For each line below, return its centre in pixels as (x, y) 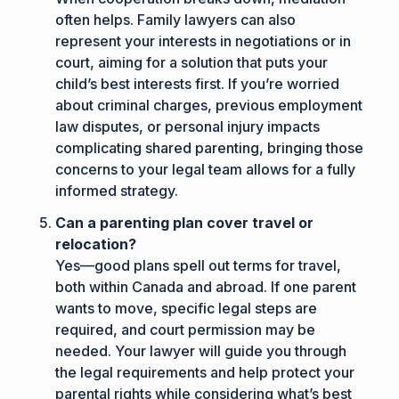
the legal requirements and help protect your (205, 372)
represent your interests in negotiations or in (204, 41)
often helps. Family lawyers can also (176, 19)
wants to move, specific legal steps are (187, 308)
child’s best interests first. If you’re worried (198, 83)
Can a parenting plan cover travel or (185, 222)
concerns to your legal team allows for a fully (206, 169)
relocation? (96, 244)
